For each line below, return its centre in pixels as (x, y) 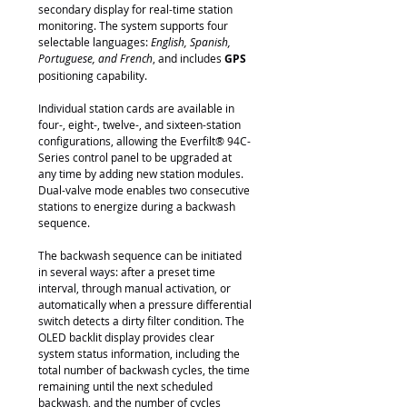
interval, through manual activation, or (134, 288)
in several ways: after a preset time (127, 272)
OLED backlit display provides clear (126, 337)
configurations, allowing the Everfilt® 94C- (144, 141)
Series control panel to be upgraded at (135, 157)
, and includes (189, 58)
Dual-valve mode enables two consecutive (144, 190)
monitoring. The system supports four (133, 25)
